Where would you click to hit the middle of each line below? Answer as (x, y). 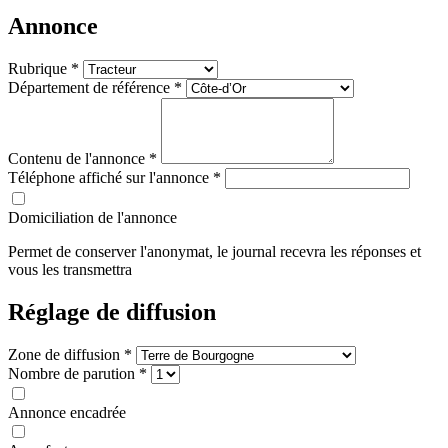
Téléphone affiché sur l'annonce (110, 178)
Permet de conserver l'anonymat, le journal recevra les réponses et (214, 252)
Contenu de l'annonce (78, 159)
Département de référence (91, 88)
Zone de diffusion (66, 354)
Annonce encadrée (67, 412)
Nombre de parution (73, 373)
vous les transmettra (70, 270)
